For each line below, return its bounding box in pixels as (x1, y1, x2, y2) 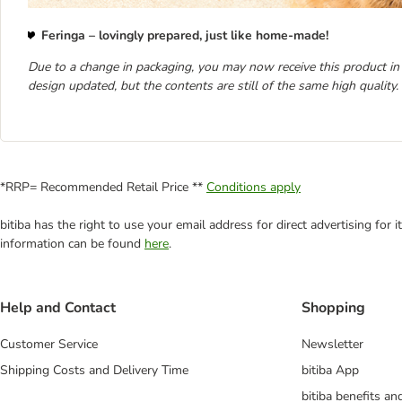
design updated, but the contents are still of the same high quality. (28, 76, 398, 94)
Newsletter (301, 335, 363, 353)
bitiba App (301, 361, 359, 379)
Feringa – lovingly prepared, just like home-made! (41, 26, 328, 44)
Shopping (301, 297, 365, 318)
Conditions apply (206, 178, 301, 196)
